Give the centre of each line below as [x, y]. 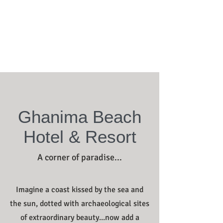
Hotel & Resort [80, 137]
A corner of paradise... [80, 157]
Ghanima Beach [80, 117]
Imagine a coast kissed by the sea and [80, 190]
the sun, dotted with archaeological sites [80, 204]
